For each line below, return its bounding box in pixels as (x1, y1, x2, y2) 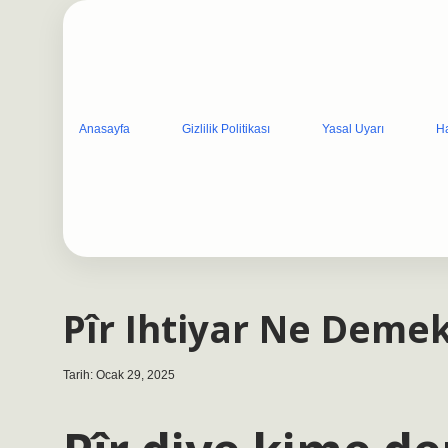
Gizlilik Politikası (182, 121, 270, 136)
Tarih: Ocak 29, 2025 (63, 368, 175, 382)
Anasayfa (79, 121, 130, 136)
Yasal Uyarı (322, 121, 384, 136)
